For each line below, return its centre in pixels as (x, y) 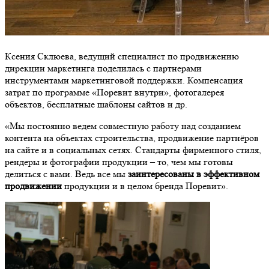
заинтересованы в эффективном (194, 174)
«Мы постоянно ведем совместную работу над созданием (123, 125)
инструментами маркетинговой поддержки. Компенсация (124, 80)
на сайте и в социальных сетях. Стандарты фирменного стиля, (133, 150)
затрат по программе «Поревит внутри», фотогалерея (114, 92)
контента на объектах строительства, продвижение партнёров (132, 138)
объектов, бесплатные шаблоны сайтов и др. (96, 104)
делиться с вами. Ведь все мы (66, 174)
